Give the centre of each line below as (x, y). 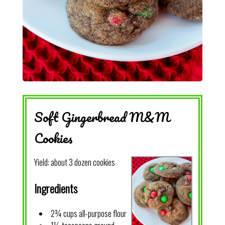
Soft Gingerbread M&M (102, 117)
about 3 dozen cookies (83, 162)
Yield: (42, 162)
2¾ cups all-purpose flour (88, 214)
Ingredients (55, 188)
